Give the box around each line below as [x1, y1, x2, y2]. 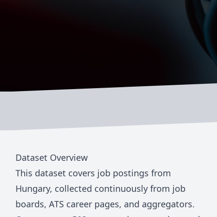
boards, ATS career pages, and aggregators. [15, 198, 195, 210]
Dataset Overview [15, 152, 88, 164]
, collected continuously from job [50, 183, 186, 195]
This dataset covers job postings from [15, 167, 171, 179]
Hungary [15, 183, 50, 195]
